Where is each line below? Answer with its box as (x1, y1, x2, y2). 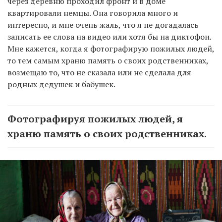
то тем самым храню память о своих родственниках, (7, 55, 208, 66)
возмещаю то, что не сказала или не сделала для (7, 66, 191, 78)
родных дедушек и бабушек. (7, 78, 115, 90)
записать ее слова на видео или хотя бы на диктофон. (7, 31, 211, 42)
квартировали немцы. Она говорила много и (7, 7, 178, 18)
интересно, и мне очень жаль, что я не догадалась (7, 19, 199, 30)
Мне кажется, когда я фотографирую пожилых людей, (7, 43, 214, 54)
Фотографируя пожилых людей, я (7, 111, 183, 125)
